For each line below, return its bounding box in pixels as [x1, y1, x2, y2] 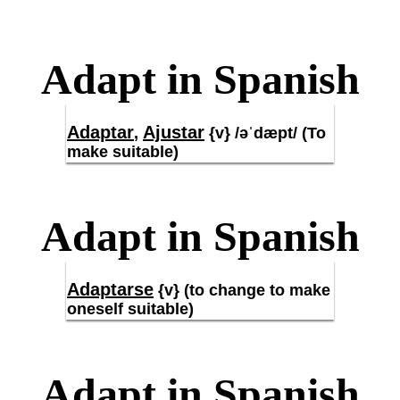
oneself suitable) [67, 300, 194, 318]
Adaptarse [67, 279, 154, 299]
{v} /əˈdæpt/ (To [204, 124, 326, 142]
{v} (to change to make [154, 281, 330, 299]
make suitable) [67, 143, 179, 161]
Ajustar [143, 122, 204, 142]
